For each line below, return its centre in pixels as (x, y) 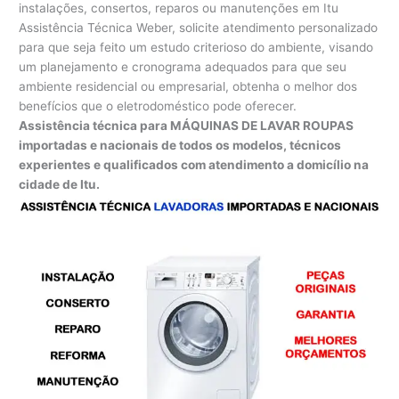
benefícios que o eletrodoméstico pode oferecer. (158, 106)
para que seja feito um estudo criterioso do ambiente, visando (196, 47)
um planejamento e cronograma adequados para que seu (183, 66)
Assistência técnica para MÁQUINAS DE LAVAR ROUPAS (187, 125)
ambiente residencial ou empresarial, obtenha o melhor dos (188, 86)
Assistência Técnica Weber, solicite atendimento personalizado (199, 27)
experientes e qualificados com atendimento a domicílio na (194, 164)
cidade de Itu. (60, 184)
